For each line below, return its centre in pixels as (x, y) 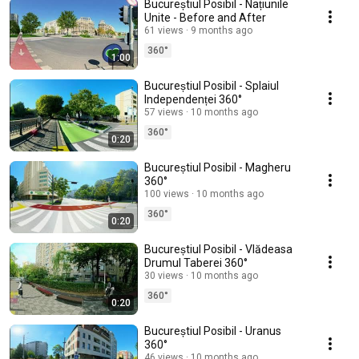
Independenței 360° (193, 99)
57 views (164, 112)
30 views (164, 276)
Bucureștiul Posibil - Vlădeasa (218, 249)
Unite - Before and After (205, 18)
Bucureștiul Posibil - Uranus (213, 331)
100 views (167, 194)
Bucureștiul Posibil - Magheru (218, 167)
